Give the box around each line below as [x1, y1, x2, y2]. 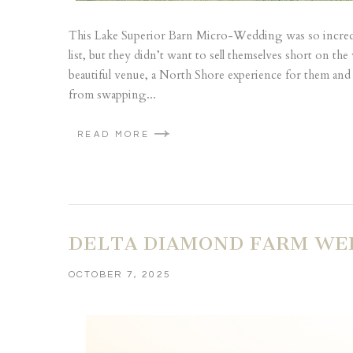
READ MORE [77, 130, 150, 139]
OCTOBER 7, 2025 [69, 269, 171, 280]
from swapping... [69, 86, 156, 102]
